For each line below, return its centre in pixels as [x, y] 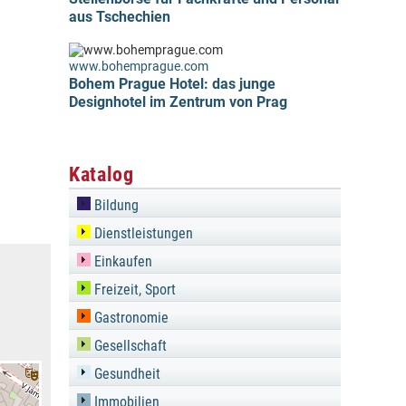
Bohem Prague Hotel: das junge [172, 84]
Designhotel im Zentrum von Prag [178, 102]
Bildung [115, 205]
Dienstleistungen [142, 233]
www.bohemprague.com [139, 67]
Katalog [101, 174]
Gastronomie [130, 318]
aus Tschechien [120, 17]
